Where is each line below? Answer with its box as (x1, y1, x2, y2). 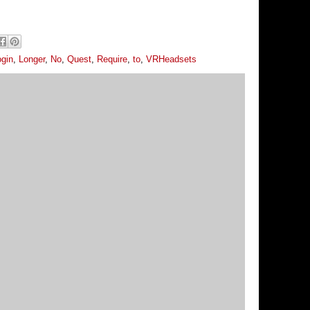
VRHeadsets (146, 53, 197, 64)
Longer (19, 53, 45, 64)
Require (97, 53, 127, 64)
